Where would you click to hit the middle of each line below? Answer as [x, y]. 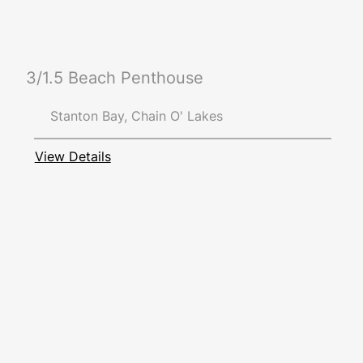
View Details [73, 156]
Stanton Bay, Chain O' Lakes [136, 116]
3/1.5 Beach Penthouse [114, 77]
